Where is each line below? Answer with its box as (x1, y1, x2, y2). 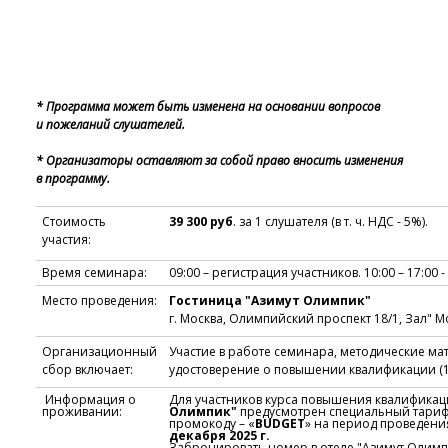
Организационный (42, 343, 157, 361)
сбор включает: (42, 361, 133, 379)
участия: (42, 231, 91, 249)
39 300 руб (169, 213, 233, 231)
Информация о (42, 391, 136, 409)
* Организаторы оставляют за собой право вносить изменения (36, 152, 403, 170)
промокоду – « (169, 415, 255, 433)
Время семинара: (42, 264, 147, 282)
